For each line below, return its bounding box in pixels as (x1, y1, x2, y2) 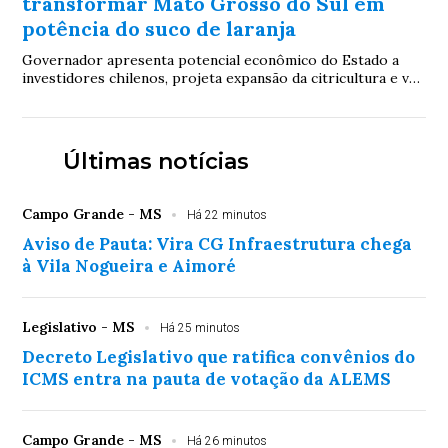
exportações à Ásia (22, 104, 149, 123)
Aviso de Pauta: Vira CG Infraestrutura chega (22, 232, 413, 255)
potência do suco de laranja (22, 15, 297, 41)
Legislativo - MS (22, 317, 136, 336)
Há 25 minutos (160, 320, 241, 335)
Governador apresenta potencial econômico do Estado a (22, 50, 400, 69)
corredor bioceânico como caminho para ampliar (22, 86, 349, 105)
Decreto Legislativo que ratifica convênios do (22, 345, 416, 368)
